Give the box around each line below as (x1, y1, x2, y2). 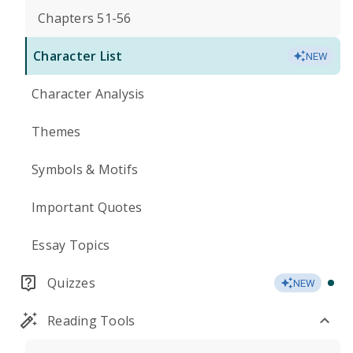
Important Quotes (32, 199, 142, 216)
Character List (33, 47, 123, 65)
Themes (32, 123, 81, 140)
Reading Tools (47, 312, 136, 329)
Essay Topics (32, 236, 110, 254)
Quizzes (47, 274, 95, 292)
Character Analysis (32, 85, 145, 102)
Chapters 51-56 (38, 9, 132, 27)
